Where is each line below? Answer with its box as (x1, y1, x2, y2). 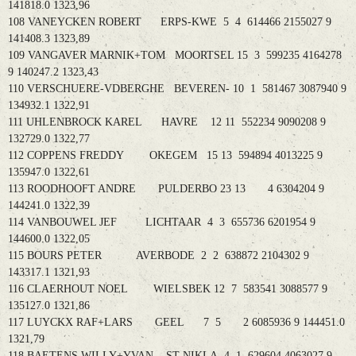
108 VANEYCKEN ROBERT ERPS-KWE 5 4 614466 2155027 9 (8, 16, 331, 29)
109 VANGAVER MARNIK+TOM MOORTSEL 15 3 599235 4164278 (8, 49, 342, 62)
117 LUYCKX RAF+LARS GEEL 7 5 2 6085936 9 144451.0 (8, 316, 345, 329)
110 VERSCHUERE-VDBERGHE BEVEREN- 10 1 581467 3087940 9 (8, 83, 346, 95)
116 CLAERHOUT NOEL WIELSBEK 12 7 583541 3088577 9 (8, 283, 327, 296)
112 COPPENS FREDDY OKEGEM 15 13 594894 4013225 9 (8, 149, 323, 162)
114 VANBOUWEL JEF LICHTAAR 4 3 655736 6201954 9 (8, 216, 315, 229)
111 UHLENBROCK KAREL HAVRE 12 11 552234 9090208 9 (8, 116, 326, 129)
